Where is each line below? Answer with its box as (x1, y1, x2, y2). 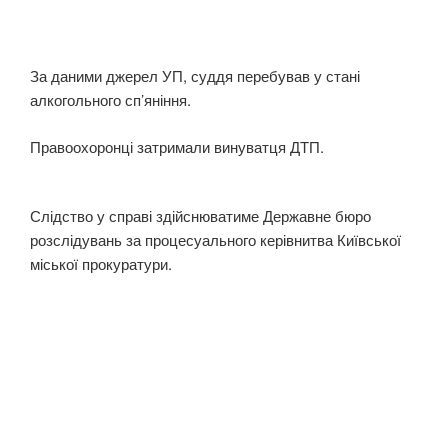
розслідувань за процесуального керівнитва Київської (30, 228, 401, 250)
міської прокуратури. (30, 252, 172, 274)
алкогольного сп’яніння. (30, 89, 191, 111)
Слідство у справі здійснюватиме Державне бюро (30, 204, 371, 226)
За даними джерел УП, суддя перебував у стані (30, 65, 360, 87)
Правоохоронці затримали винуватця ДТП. (30, 135, 324, 157)
